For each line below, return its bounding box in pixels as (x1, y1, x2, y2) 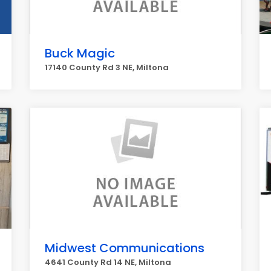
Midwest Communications (45, 240, 204, 256)
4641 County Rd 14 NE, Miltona (45, 256, 171, 268)
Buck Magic (45, 45, 115, 62)
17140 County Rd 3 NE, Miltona (45, 62, 169, 73)
